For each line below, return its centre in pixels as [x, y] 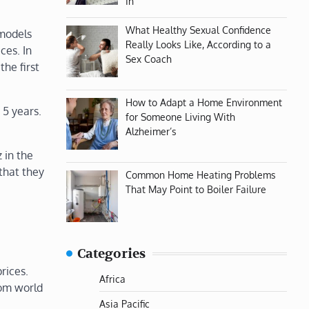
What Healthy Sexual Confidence [198, 29]
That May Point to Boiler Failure [196, 189]
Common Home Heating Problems [200, 174]
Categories [111, 253]
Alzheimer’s [151, 131]
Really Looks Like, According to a [198, 44]
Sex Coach [148, 58]
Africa [112, 278]
